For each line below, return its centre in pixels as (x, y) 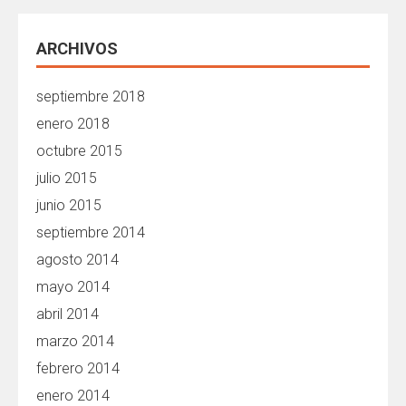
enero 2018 (73, 124)
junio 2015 (69, 205)
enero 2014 (73, 396)
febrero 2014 (78, 368)
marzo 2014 (75, 341)
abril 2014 (68, 314)
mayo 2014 (73, 287)
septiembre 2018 (91, 97)
